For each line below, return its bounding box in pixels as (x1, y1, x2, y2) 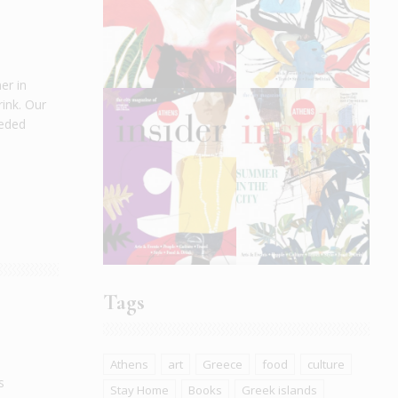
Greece (203, 356, 243, 373)
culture (307, 356, 345, 373)
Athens (110, 356, 148, 373)
